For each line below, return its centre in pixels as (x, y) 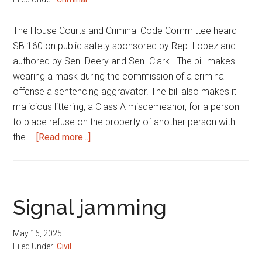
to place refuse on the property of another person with (124, 122)
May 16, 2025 (38, 233)
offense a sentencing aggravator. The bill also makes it (125, 92)
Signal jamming (90, 207)
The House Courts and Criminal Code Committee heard (125, 31)
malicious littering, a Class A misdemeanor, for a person (126, 107)
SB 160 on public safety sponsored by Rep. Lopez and (125, 46)
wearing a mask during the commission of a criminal (120, 76)
